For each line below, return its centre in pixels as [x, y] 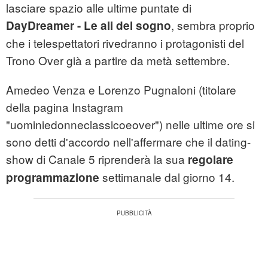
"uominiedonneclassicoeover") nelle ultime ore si [130, 124]
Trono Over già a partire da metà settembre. [118, 60]
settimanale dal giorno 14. [167, 177]
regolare [211, 160]
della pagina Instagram [65, 107]
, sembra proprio [213, 25]
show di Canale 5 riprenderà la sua [97, 159]
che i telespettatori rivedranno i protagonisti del [125, 43]
